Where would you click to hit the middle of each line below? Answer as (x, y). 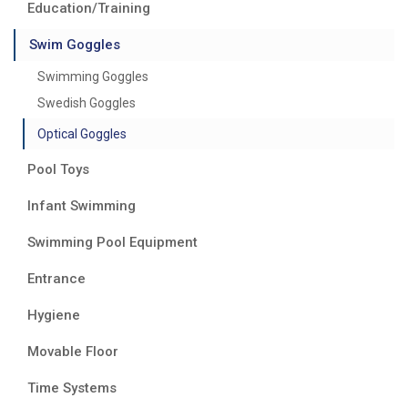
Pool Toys (58, 169)
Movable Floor (73, 351)
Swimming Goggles (93, 76)
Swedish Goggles (87, 102)
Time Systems (72, 388)
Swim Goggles (75, 44)
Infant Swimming (82, 205)
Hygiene (54, 315)
